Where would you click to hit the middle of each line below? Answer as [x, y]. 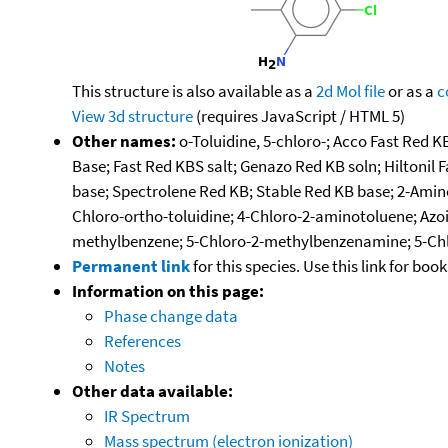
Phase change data [171, 315]
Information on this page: [168, 290]
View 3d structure [132, 115]
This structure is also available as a [194, 90]
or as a [411, 90]
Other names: [124, 140]
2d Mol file [350, 90]
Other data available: [152, 390]
